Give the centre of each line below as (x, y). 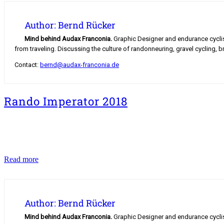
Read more (21, 159)
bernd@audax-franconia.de (79, 65)
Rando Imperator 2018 (66, 101)
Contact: (27, 65)
